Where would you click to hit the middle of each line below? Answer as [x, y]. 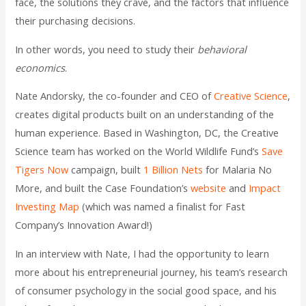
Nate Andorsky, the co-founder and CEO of [115, 96]
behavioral [222, 49]
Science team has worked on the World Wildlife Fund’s [139, 151]
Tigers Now [42, 170]
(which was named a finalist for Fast [163, 207]
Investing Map [47, 207]
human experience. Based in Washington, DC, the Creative [147, 133]
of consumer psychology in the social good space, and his [146, 290]
